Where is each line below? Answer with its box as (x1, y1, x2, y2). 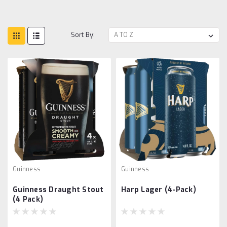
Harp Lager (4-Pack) (121, 184, 196, 195)
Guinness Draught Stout (13, 184, 104, 195)
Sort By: (71, 30, 95, 39)
